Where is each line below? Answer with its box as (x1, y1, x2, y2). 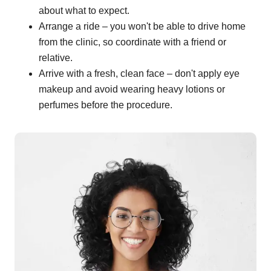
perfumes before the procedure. (39, 100, 172, 111)
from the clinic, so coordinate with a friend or (39, 37, 226, 48)
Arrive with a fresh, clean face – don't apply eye (39, 68, 240, 79)
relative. (39, 53, 73, 64)
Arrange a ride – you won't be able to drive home (39, 21, 246, 32)
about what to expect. (39, 5, 129, 16)
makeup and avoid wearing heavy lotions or (39, 84, 225, 95)
